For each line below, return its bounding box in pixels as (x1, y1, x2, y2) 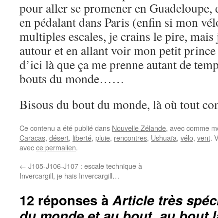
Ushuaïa (151, 132, 177, 143)
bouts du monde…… (19, 70, 125, 87)
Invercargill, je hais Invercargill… (19, 170, 119, 181)
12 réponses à (19, 190, 112, 209)
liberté (73, 132, 91, 143)
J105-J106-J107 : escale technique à (26, 161, 142, 171)
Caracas (19, 132, 45, 143)
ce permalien (36, 142, 76, 152)
